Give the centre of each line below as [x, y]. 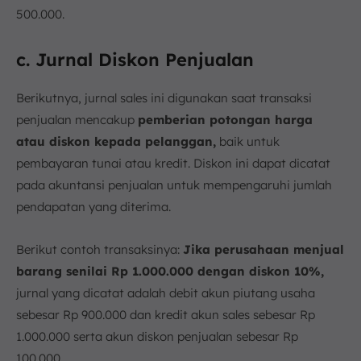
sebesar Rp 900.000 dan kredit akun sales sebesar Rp [166, 314]
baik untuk [248, 141]
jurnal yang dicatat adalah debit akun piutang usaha [166, 293]
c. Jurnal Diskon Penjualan [135, 59]
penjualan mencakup [77, 119]
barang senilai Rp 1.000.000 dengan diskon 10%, [170, 271]
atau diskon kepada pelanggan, [116, 141]
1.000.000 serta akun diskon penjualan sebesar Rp [157, 336]
